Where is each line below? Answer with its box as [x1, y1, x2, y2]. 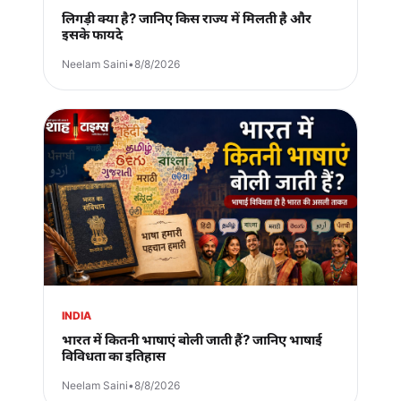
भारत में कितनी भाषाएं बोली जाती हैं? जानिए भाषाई [62, 330, 322, 348]
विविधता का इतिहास [62, 346, 166, 364]
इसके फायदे [62, 25, 123, 43]
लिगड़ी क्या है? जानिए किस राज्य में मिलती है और [62, 9, 311, 27]
